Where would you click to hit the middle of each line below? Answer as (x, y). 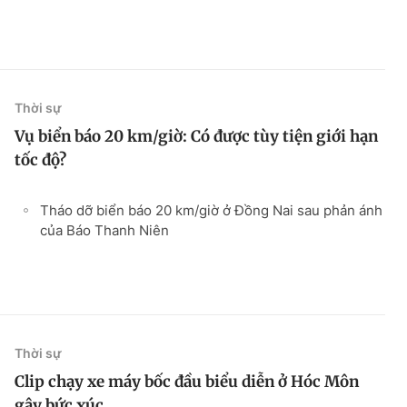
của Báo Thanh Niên (104, 230)
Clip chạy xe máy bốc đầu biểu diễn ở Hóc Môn (187, 381)
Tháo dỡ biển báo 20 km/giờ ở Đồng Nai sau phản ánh (211, 210)
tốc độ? (40, 159)
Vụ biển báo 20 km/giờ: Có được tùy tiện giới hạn (196, 136)
